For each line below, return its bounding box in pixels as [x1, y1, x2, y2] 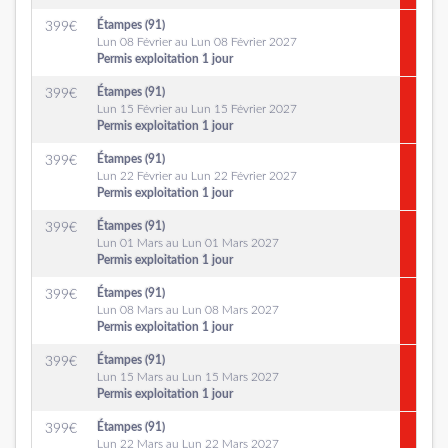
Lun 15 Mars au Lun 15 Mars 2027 [97, 371, 279, 383]
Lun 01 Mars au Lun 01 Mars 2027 [97, 237, 279, 249]
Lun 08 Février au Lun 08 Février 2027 [97, 36, 297, 48]
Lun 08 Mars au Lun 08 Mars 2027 [97, 304, 279, 316]
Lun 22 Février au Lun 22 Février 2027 [97, 170, 297, 182]
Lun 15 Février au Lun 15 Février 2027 [97, 103, 297, 115]
